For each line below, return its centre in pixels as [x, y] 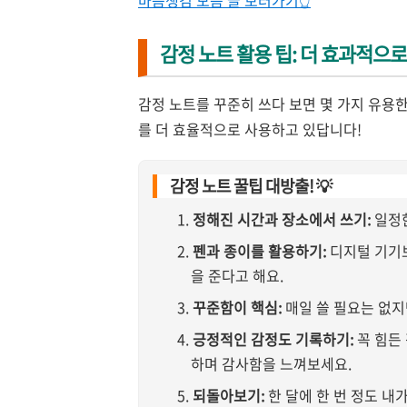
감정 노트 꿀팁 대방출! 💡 [250, 186]
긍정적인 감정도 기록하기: [273, 339]
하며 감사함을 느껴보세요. [271, 363]
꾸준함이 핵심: [237, 307]
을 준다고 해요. [237, 275]
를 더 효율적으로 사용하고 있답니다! [250, 129]
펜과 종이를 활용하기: [259, 251]
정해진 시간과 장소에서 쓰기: [282, 219]
